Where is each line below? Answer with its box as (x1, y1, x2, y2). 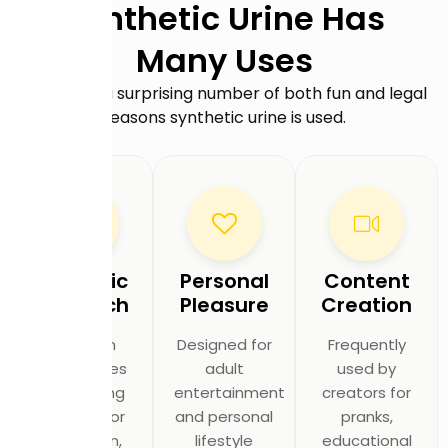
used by (337, 357, 397, 379)
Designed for (176, 333, 272, 355)
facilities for (37, 405, 125, 427)
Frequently (327, 333, 406, 355)
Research (33, 290, 130, 319)
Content (323, 266, 410, 295)
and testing (37, 381, 125, 403)
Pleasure (179, 290, 269, 319)
